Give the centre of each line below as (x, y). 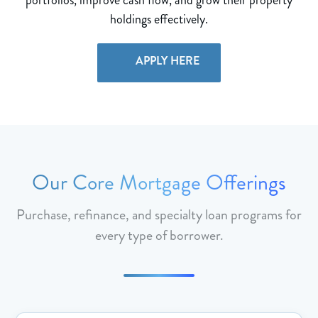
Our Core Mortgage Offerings (159, 182)
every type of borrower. (159, 235)
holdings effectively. (159, 19)
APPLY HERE (166, 60)
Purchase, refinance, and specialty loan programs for (159, 214)
